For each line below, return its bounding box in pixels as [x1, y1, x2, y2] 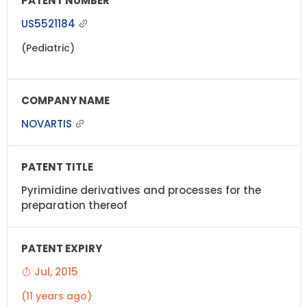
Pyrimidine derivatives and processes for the [21, 182, 261, 197]
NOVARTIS [21, 116, 75, 131]
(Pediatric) [21, 40, 75, 55]
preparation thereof [21, 197, 127, 212]
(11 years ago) [21, 288, 92, 303]
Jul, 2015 [32, 264, 78, 279]
